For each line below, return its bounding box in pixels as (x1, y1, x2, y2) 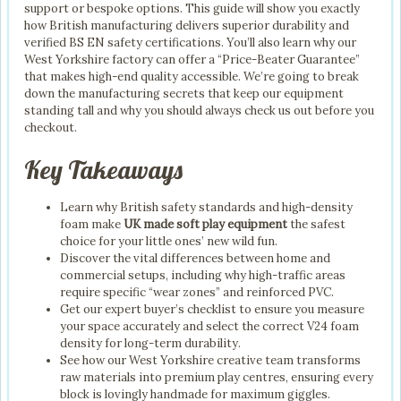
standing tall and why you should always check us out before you (24, 103, 374, 119)
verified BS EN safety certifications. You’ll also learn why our (24, 35, 356, 51)
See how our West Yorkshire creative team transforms (60, 353, 361, 369)
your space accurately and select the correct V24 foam (60, 319, 359, 335)
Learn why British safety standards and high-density (60, 200, 353, 216)
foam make (60, 217, 124, 233)
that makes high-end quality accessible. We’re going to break (24, 69, 359, 85)
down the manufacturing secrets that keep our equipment (24, 86, 344, 102)
